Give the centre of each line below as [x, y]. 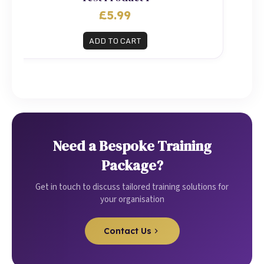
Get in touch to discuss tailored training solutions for [132, 187]
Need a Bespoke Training [132, 146]
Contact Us [127, 231]
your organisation [132, 199]
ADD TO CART [115, 41]
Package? [132, 165]
